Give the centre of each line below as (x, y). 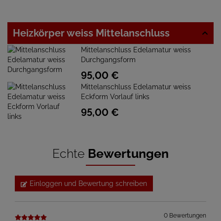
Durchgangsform (109, 60)
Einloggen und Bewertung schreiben (88, 184)
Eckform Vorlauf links (115, 97)
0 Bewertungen (185, 216)
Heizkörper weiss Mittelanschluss (91, 33)
